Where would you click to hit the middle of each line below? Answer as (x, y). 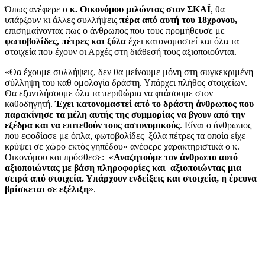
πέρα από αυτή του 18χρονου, (177, 20)
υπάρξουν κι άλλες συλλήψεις (61, 20)
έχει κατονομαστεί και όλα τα (182, 41)
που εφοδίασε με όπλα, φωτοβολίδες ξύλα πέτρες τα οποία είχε (125, 135)
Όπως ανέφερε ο (36, 9)
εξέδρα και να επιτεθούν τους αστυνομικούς (92, 125)
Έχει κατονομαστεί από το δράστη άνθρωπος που (154, 104)
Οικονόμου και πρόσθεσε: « (59, 157)
